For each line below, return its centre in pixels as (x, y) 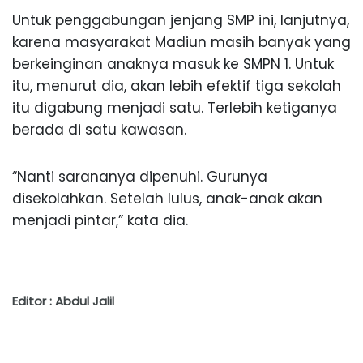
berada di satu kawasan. (99, 130)
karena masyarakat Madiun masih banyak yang (181, 43)
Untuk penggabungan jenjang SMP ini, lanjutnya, (181, 21)
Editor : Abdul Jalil (63, 301)
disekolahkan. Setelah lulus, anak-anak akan (167, 199)
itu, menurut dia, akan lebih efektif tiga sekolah (177, 86)
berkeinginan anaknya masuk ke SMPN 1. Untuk (173, 64)
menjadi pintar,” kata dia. (100, 221)
